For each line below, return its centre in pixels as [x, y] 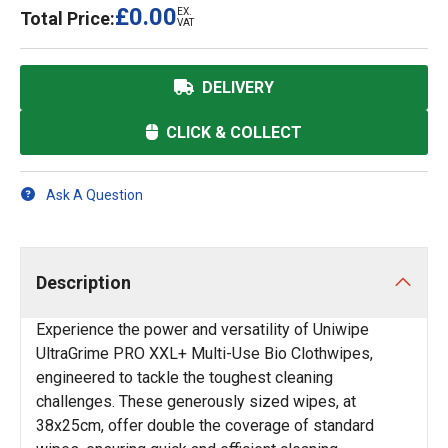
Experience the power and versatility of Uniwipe [202, 329]
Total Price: [67, 18]
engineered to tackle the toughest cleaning [184, 377]
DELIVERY [238, 87]
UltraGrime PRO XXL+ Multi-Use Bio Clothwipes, [204, 353]
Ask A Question [94, 194]
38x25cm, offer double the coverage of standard [205, 425]
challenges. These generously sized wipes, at [196, 401]
